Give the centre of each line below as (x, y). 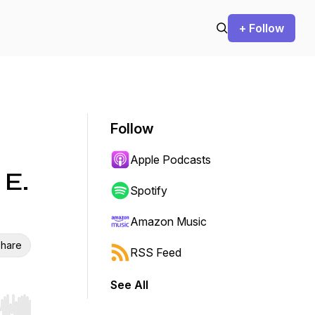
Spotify (149, 191)
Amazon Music (168, 221)
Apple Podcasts (171, 160)
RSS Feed (156, 252)
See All (129, 285)
